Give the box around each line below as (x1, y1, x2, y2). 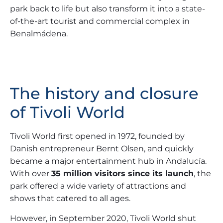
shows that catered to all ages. (10, 194, 130, 204)
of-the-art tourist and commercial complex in (10, 16, 190, 26)
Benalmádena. (10, 28, 68, 38)
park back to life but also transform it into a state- (10, 3, 205, 13)
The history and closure (10, 84, 199, 104)
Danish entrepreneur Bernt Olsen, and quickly (10, 144, 194, 154)
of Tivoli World (10, 103, 125, 122)
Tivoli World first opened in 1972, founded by (10, 131, 185, 141)
